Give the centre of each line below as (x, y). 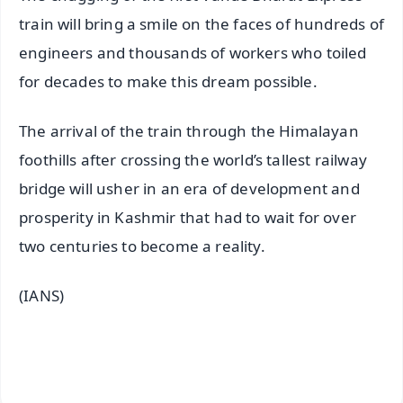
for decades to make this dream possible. (168, 82)
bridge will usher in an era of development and (189, 188)
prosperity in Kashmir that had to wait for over (188, 217)
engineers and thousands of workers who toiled (193, 53)
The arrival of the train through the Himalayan (189, 130)
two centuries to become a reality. (142, 246)
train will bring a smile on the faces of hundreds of (201, 24)
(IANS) (42, 295)
